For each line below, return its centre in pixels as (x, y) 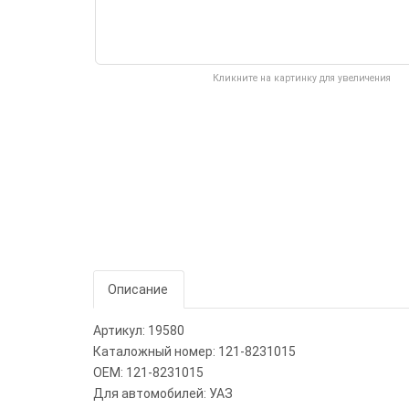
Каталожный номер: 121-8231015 (194, 351)
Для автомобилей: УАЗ (163, 393)
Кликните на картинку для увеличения (302, 78)
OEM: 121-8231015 (148, 372)
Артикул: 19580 (139, 330)
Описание (138, 289)
